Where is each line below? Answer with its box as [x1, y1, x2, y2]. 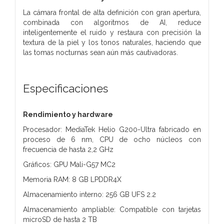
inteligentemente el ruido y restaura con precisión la [23, 28, 201, 36]
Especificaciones [23, 81, 108, 95]
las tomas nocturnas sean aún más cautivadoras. [23, 48, 178, 56]
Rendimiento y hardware [23, 110, 113, 118]
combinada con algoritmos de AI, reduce [23, 18, 201, 26]
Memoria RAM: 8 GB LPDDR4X [23, 175, 121, 183]
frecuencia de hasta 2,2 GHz [23, 145, 113, 153]
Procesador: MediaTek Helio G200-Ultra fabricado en [23, 125, 201, 133]
